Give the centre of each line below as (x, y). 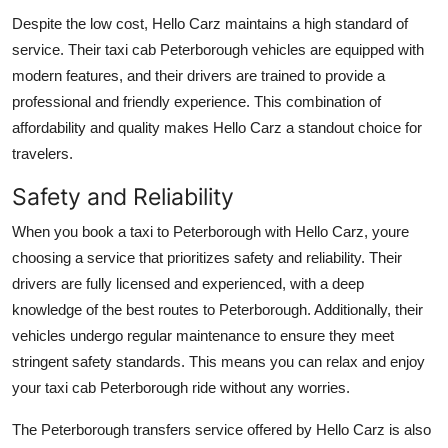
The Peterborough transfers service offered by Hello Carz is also (221, 429)
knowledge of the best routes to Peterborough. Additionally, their (217, 309)
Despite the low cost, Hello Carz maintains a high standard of (210, 23)
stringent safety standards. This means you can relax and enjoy (218, 361)
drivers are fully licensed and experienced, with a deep (188, 283)
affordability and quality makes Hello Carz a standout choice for (217, 127)
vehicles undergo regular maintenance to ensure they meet (203, 335)
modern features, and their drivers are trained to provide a (198, 75)
